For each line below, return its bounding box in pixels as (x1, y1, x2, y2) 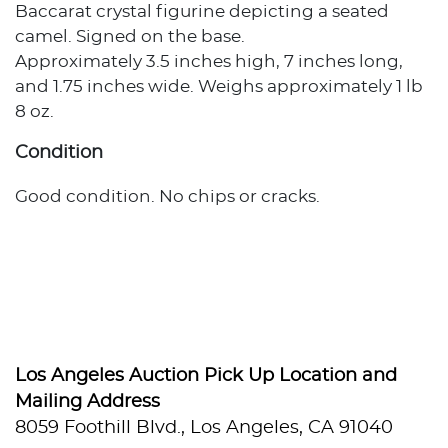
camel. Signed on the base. (15, 27, 245, 45)
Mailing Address (15, 392, 160, 411)
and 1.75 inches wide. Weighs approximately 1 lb (15, 77, 423, 95)
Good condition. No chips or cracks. (15, 187, 320, 205)
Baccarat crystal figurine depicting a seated (15, 2, 389, 20)
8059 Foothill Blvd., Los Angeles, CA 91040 (15, 418, 393, 437)
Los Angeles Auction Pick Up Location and (15, 366, 397, 385)
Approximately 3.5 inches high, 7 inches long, (15, 52, 403, 70)
